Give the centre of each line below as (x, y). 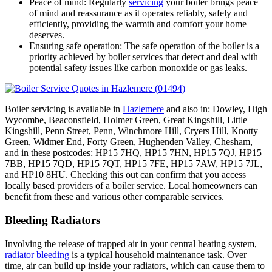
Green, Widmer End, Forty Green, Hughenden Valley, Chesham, (129, 142)
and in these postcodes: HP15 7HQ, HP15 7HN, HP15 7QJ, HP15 (133, 153)
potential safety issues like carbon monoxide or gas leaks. (138, 68)
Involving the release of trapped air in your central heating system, (131, 243)
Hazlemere (143, 109)
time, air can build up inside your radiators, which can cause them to (135, 265)
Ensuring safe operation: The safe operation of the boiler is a (144, 46)
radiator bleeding (37, 254)
